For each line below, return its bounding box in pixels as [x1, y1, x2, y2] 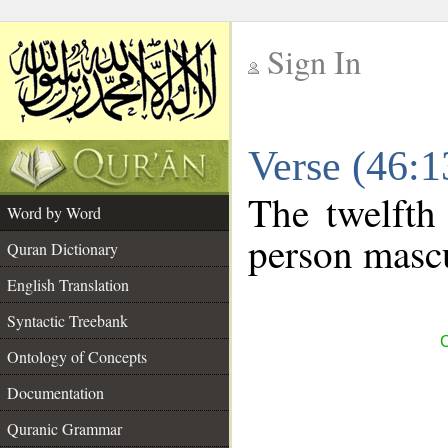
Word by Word [7, 202, 101, 223]
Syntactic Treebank [7, 310, 128, 331]
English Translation [7, 274, 129, 295]
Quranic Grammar [7, 418, 122, 439]
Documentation [7, 382, 104, 403]
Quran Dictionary [7, 238, 118, 259]
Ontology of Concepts [7, 346, 147, 367]
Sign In [267, 40, 361, 83]
